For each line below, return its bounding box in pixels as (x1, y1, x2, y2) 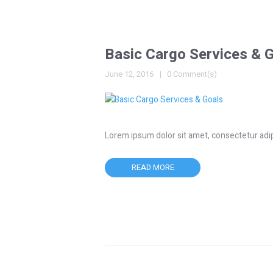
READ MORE (131, 161, 174, 173)
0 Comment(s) (167, 68, 217, 80)
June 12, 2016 (105, 68, 154, 80)
